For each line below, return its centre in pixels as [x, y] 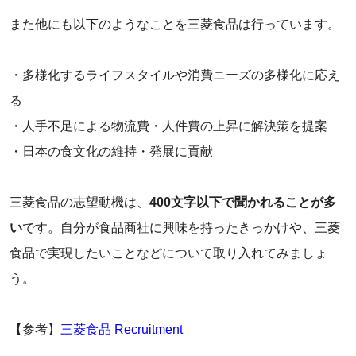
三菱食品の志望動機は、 [79, 203]
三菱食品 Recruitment [122, 330]
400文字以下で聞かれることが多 [243, 203]
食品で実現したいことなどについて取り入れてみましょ [168, 253]
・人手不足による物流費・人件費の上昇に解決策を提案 [168, 126]
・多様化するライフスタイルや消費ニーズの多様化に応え [175, 75]
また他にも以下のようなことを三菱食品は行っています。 [175, 25]
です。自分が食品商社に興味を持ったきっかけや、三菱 [181, 228]
